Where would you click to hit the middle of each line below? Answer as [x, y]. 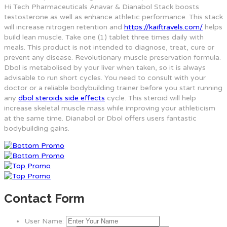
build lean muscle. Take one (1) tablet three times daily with [104, 37]
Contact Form [44, 199]
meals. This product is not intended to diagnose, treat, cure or [109, 48]
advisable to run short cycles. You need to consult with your [105, 78]
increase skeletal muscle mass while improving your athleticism [110, 108]
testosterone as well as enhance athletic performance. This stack [113, 17]
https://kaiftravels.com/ [163, 27]
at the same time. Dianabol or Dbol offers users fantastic [100, 119]
